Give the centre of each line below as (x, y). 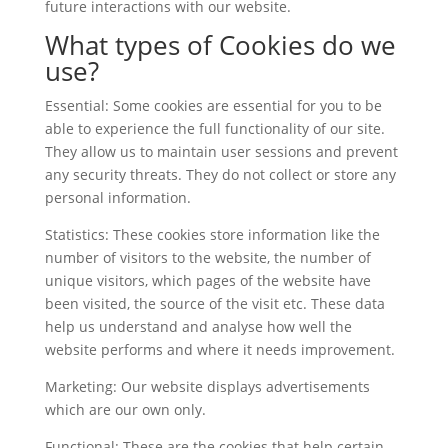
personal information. (119, 197)
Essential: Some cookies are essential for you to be (213, 105)
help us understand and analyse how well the (198, 326)
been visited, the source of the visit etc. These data (214, 303)
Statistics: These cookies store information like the (212, 234)
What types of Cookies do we (220, 45)
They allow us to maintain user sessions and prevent (221, 151)
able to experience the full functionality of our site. (214, 128)
